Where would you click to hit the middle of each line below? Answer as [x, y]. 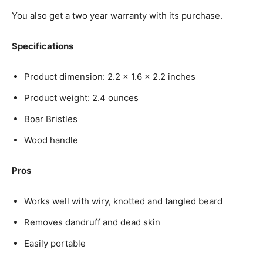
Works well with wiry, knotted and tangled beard [123, 201]
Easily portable [55, 243]
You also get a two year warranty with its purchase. [117, 15]
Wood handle [51, 140]
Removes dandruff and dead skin [92, 222]
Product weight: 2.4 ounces [81, 97]
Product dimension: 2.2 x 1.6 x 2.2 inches [110, 76]
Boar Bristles [51, 119]
